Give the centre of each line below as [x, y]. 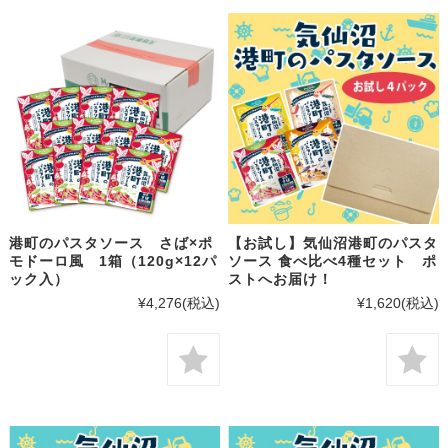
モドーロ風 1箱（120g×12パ [112, 260]
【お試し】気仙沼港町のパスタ [333, 242]
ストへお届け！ [281, 278]
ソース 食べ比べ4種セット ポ [333, 260]
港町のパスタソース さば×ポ [110, 242]
